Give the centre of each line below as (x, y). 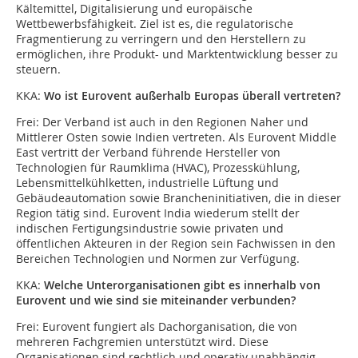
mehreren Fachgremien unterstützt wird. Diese (142, 342)
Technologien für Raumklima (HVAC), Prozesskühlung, (158, 168)
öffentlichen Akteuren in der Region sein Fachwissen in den (176, 244)
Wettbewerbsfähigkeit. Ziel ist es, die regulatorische (155, 24)
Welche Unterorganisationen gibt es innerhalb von (181, 285)
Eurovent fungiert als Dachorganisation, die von (168, 327)
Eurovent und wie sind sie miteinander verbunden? (156, 300)
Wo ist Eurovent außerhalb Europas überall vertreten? (191, 96)
